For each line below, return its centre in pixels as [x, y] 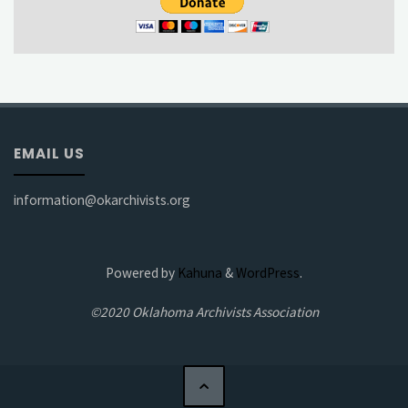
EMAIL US [50, 154]
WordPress [268, 273]
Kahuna [199, 273]
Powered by [140, 273]
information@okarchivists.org [102, 199]
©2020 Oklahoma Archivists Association [204, 311]
